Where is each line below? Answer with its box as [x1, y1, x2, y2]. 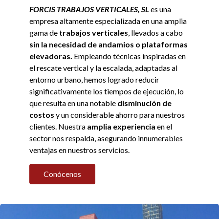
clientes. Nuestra [29, 122, 87, 131]
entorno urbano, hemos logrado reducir [29, 75, 159, 85]
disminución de [117, 98, 172, 108]
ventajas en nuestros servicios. [29, 145, 130, 155]
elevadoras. [29, 51, 74, 61]
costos [29, 110, 54, 120]
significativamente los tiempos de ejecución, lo [29, 87, 184, 96]
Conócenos [44, 169, 81, 179]
